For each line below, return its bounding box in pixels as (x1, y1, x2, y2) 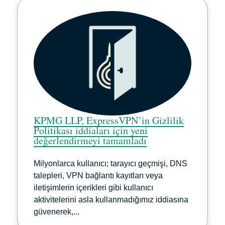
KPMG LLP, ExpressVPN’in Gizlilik (34, 113, 184, 127)
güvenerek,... (34, 207, 79, 216)
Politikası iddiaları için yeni (34, 123, 148, 137)
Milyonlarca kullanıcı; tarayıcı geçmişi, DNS (34, 159, 187, 168)
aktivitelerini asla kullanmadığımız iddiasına (34, 195, 188, 204)
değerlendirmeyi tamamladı (34, 133, 147, 147)
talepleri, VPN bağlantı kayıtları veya (34, 171, 163, 180)
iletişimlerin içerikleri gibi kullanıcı (34, 183, 153, 192)
